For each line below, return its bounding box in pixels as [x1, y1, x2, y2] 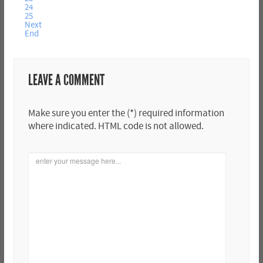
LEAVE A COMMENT [28, 71, 104, 90]
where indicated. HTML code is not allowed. [28, 121, 204, 132]
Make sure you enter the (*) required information [28, 108, 224, 119]
